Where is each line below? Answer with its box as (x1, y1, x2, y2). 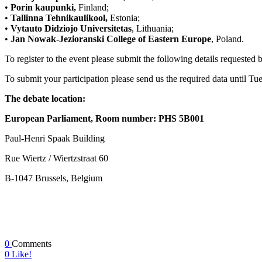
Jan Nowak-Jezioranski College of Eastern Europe (11, 34, 211, 44)
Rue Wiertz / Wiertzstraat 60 (5, 153, 108, 164)
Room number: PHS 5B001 (95, 113, 204, 124)
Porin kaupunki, (11, 2, 76, 13)
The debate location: (5, 94, 85, 104)
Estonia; (108, 13, 140, 23)
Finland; (76, 2, 109, 13)
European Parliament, (5, 113, 93, 124)
